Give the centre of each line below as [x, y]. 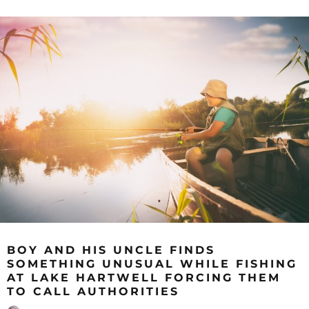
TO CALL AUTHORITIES [93, 291]
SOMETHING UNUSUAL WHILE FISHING [152, 263]
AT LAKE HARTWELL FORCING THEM [144, 277]
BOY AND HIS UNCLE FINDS [111, 250]
